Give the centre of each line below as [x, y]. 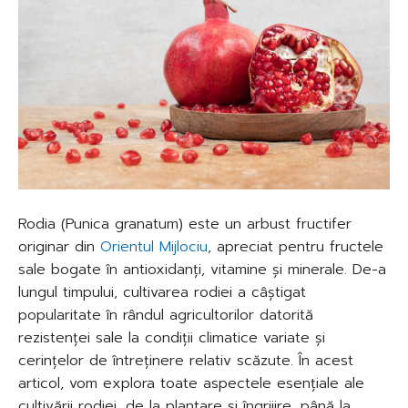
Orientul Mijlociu [154, 246]
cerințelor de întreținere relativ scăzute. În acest [186, 360]
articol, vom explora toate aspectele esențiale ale [191, 383]
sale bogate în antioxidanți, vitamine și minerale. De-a [202, 269]
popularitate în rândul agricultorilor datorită [166, 315]
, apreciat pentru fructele [296, 246]
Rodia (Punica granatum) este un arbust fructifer [185, 224]
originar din [59, 246]
